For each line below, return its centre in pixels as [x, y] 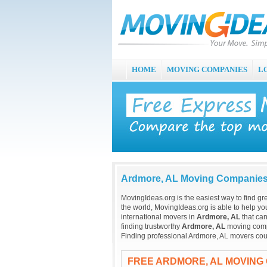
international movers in [159, 217]
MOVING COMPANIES [207, 69]
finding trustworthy [151, 226]
